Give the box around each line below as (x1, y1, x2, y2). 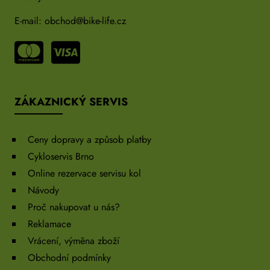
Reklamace (28, 216, 71, 231)
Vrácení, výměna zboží (28, 233, 119, 248)
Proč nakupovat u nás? (28, 199, 120, 214)
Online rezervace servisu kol (28, 166, 141, 180)
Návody (28, 183, 59, 197)
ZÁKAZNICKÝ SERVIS (14, 93, 128, 110)
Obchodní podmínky (28, 250, 111, 265)
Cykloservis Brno (28, 149, 94, 163)
